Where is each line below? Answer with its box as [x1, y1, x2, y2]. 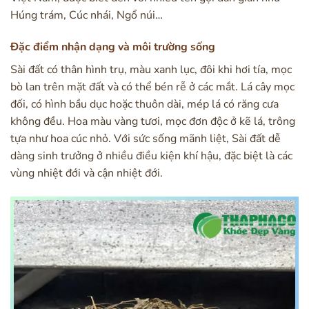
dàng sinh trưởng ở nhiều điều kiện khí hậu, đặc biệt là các [10, 148, 292, 163]
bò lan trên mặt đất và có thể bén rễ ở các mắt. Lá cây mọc [10, 79, 295, 94]
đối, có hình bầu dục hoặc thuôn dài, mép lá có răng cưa [10, 96, 279, 112]
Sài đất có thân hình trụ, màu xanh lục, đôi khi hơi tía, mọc [10, 61, 292, 77]
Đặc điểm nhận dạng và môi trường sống [10, 39, 215, 54]
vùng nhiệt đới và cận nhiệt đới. [10, 165, 163, 181]
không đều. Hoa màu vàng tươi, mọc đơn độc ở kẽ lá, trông [10, 113, 295, 129]
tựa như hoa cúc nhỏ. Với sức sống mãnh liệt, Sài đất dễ [10, 130, 281, 146]
